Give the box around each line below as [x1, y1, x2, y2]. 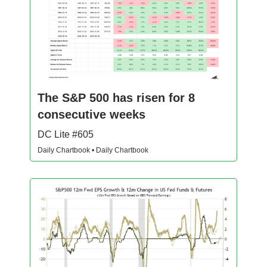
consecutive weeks [38, 107, 145, 121]
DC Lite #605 [38, 129, 94, 139]
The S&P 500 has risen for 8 [38, 91, 195, 104]
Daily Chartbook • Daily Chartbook [38, 145, 148, 154]
